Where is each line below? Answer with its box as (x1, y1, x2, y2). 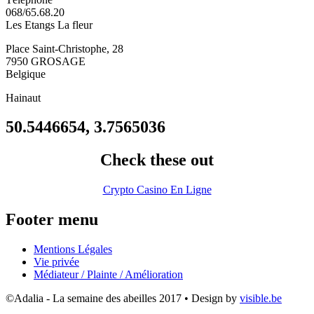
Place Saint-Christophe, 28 (6, 42, 123, 55)
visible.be (240, 292, 282, 305)
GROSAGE (31, 55, 86, 67)
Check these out (100, 151, 214, 170)
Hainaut (6, 91, 41, 104)
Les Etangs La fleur (6, 18, 93, 31)
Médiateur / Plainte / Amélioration (34, 268, 183, 281)
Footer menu (6, 210, 98, 229)
